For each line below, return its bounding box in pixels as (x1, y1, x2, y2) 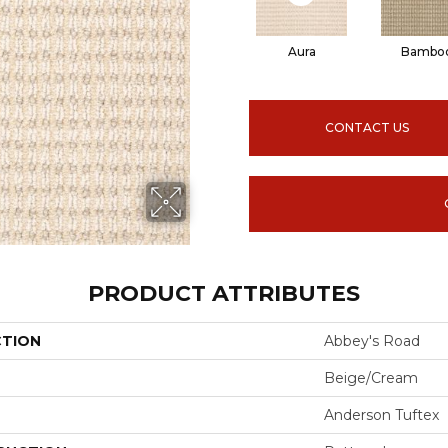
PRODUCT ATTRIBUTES (88, 280, 360, 307)
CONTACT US (325, 119, 410, 135)
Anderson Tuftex (324, 406, 439, 424)
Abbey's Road (324, 332, 420, 350)
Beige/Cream (324, 369, 418, 387)
